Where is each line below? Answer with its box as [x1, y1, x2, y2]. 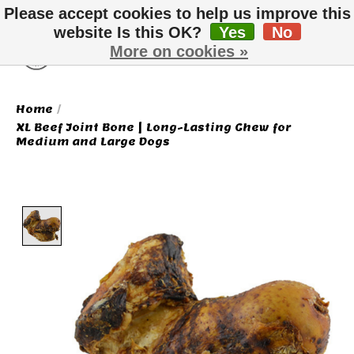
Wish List [258, 55, 326, 72]
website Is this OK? [53, 24, 206, 41]
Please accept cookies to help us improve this [3, 5, 351, 22]
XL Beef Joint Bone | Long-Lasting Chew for [16, 119, 291, 134]
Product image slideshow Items [68, 205, 308, 223]
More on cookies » [110, 43, 248, 60]
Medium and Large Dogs [16, 134, 170, 149]
